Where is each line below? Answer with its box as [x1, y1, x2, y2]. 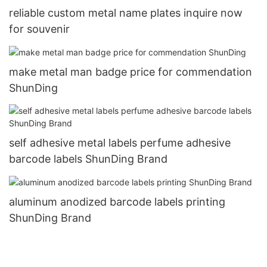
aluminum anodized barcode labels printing [9, 195, 225, 208]
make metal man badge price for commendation [9, 66, 252, 79]
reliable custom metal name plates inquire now [9, 7, 243, 20]
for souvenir [9, 23, 70, 36]
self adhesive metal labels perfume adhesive [9, 136, 231, 149]
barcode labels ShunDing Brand [9, 152, 167, 165]
